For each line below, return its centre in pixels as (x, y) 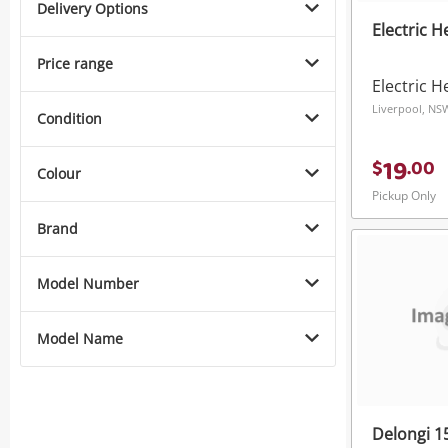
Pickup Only (404, 196)
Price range (75, 64)
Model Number (88, 284)
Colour (59, 174)
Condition (69, 119)
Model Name (80, 339)
